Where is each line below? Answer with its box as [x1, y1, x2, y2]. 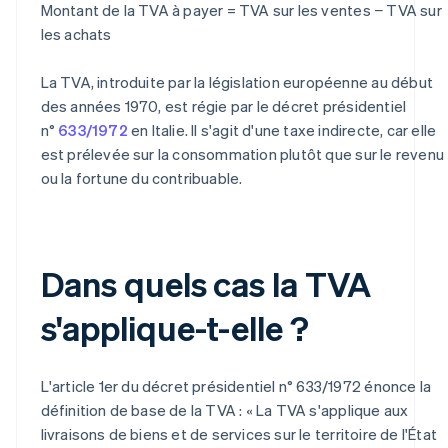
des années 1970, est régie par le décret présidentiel [40, 95, 407, 116]
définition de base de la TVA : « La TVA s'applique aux [40, 399, 409, 420]
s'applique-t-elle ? [40, 305, 309, 349]
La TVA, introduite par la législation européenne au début [40, 71, 433, 92]
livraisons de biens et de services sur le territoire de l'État [40, 423, 437, 444]
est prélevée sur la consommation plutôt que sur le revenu [40, 143, 444, 164]
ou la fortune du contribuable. [40, 167, 243, 188]
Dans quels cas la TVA [40, 261, 372, 305]
